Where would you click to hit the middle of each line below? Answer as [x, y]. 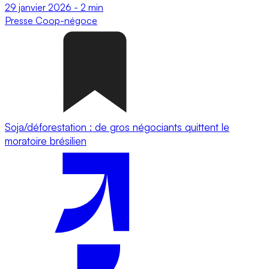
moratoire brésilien [46, 141]
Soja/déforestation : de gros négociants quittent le [117, 127]
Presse [20, 20]
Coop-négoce [66, 20]
